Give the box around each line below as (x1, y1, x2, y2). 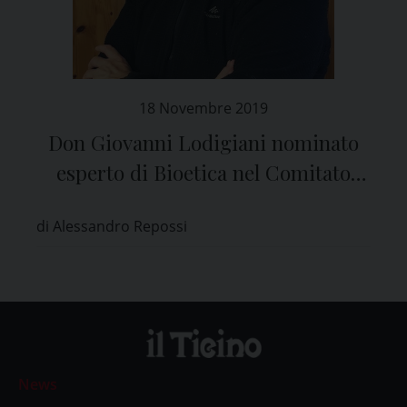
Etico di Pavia (141, 188, 266, 216)
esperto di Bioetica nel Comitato (56, 158, 351, 186)
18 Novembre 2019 (139, 97, 268, 118)
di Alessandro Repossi (36, 215, 187, 236)
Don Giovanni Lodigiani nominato (48, 128, 359, 156)
